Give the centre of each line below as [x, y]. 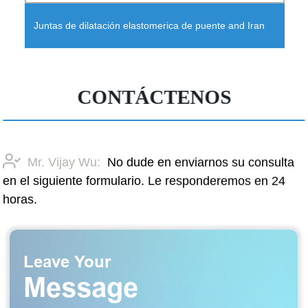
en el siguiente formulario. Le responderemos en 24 [144, 180]
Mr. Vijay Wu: [64, 162]
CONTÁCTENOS [154, 97]
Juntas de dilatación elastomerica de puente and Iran [149, 26]
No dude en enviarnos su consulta [201, 162]
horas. [20, 199]
